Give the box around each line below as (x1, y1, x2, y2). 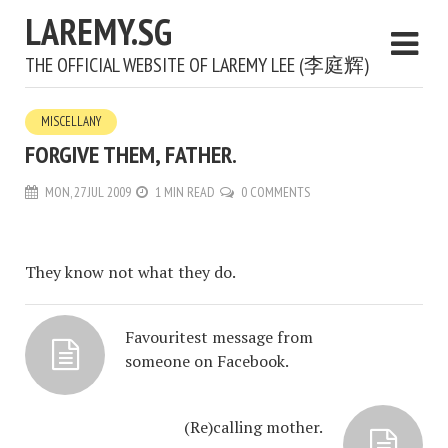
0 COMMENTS (241, 183, 310, 201)
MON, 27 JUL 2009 (45, 183, 131, 201)
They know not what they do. (25, 261, 236, 283)
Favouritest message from (125, 326, 313, 348)
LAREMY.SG (25, 8, 172, 55)
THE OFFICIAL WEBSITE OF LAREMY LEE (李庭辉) (25, 52, 369, 78)
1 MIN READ (155, 183, 215, 201)
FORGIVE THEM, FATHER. (25, 139, 237, 170)
